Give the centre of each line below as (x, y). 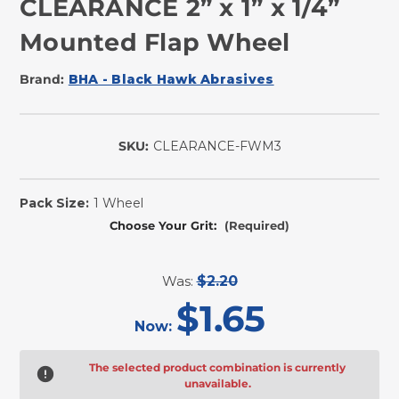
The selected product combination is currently (218, 367)
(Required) (256, 225)
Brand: (42, 79)
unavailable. (217, 383)
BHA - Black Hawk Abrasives (171, 79)
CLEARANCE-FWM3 (217, 146)
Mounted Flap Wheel (155, 42)
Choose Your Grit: (165, 225)
